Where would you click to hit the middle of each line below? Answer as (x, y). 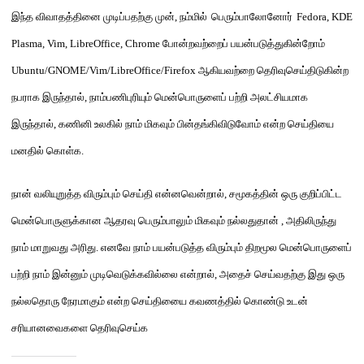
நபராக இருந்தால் (48, 97)
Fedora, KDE (325, 17)
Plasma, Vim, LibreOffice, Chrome (87, 43)
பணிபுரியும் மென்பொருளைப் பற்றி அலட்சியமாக (207, 97)
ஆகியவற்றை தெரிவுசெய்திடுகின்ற (273, 70)
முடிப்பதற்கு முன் (139, 17)
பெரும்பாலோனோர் (252, 17)
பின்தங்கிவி (202, 124)
